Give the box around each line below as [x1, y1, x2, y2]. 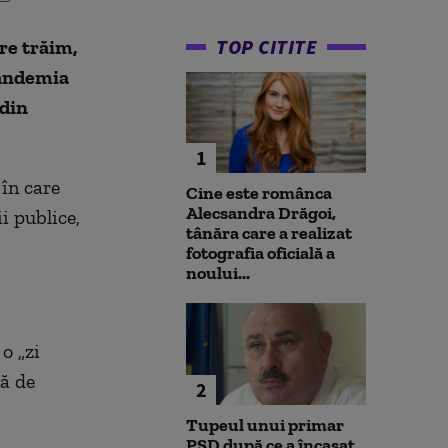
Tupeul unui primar [186, 413, 344, 436]
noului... [186, 262, 250, 285]
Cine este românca [186, 182, 332, 205]
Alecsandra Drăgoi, [186, 202, 336, 225]
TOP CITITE [216, 34, 317, 59]
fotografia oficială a [186, 242, 335, 265]
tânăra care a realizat [186, 222, 352, 245]
